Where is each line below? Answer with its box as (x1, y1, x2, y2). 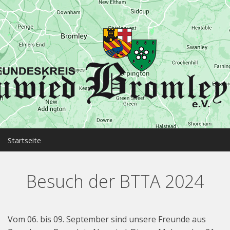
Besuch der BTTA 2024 (26, 169, 204, 194)
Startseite (8, 136, 41, 145)
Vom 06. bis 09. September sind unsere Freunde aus (8, 214, 206, 225)
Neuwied (8, 160, 37, 169)
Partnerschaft (8, 208, 54, 218)
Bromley (8, 184, 36, 194)
